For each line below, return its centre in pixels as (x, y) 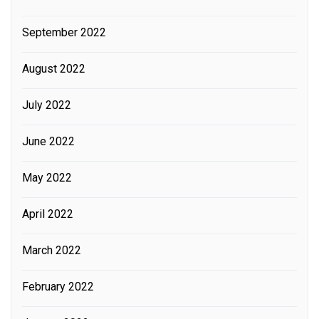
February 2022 (58, 286)
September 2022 (64, 32)
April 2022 (48, 214)
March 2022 (52, 250)
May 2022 (47, 177)
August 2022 (54, 68)
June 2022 (48, 141)
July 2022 (47, 105)
